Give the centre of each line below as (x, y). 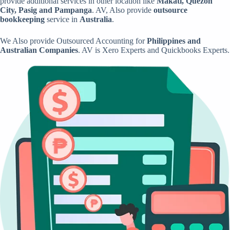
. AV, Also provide (123, 10)
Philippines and (174, 41)
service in (62, 19)
